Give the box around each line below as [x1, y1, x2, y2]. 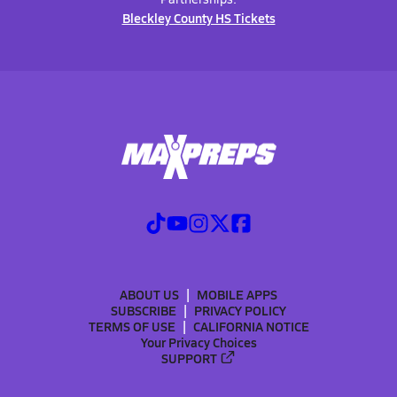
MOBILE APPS [197, 284, 277, 303]
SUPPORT [161, 348, 218, 367]
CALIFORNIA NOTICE [192, 316, 309, 335]
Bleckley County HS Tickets [121, 9, 276, 27]
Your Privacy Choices [140, 332, 257, 351]
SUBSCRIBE [111, 300, 176, 319]
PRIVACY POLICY [194, 300, 286, 319]
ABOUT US [120, 284, 179, 303]
